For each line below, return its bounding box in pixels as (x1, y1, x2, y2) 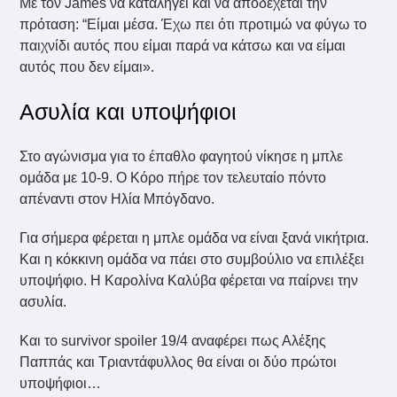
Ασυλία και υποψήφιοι (19, 99, 237, 125)
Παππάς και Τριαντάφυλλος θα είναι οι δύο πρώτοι (19, 354, 338, 370)
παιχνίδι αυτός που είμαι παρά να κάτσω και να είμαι (19, 38, 346, 54)
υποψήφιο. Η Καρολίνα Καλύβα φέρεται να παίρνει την (19, 273, 359, 289)
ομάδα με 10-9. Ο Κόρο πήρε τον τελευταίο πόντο (19, 170, 327, 186)
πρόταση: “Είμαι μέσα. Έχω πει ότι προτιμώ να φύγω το (19, 17, 368, 33)
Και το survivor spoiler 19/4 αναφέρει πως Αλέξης (19, 333, 327, 349)
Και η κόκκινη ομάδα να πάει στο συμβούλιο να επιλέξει (19, 252, 365, 268)
